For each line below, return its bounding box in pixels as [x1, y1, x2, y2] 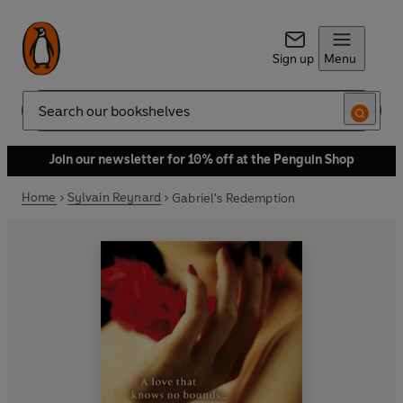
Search [22, 110, 61, 126]
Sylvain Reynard [67, 190, 162, 205]
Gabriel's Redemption [172, 190, 296, 206]
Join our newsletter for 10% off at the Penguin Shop [49, 152, 354, 167]
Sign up [272, 51, 314, 67]
